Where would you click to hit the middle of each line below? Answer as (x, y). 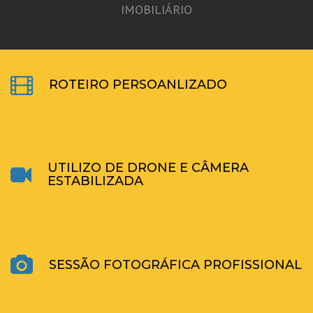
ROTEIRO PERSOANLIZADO (138, 84)
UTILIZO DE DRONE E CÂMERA (148, 168)
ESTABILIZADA (95, 181)
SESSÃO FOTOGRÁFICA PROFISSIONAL (175, 264)
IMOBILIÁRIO (156, 9)
